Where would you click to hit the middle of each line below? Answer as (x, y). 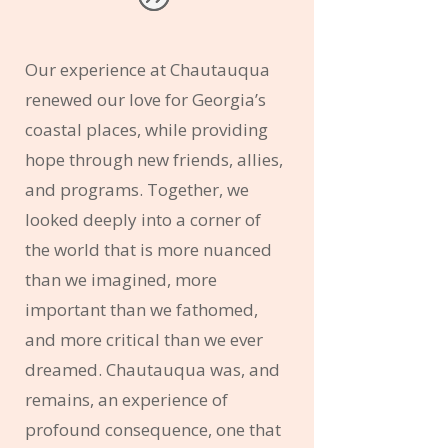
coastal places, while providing (146, 129)
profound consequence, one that (152, 429)
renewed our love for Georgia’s (145, 99)
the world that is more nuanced (148, 249)
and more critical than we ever (143, 339)
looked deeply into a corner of (142, 219)
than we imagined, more (120, 279)
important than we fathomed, (141, 309)
